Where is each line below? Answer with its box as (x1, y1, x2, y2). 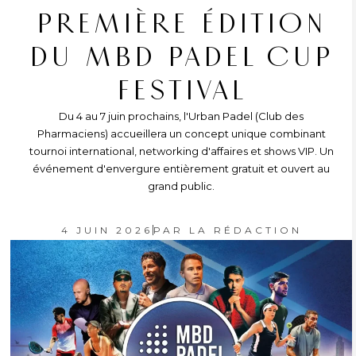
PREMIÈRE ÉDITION (36, 7, 327, 41)
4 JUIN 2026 (60, 224, 153, 236)
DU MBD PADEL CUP (29, 41, 334, 74)
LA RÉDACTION (183, 224, 302, 236)
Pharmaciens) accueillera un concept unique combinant (37, 127, 326, 140)
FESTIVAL (116, 74, 246, 107)
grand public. (148, 180, 215, 192)
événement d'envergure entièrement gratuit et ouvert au (33, 162, 330, 175)
